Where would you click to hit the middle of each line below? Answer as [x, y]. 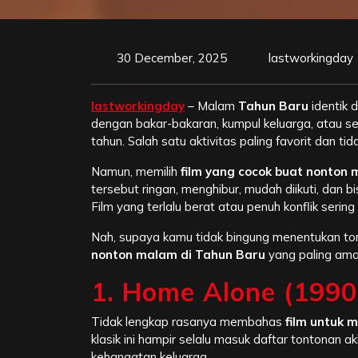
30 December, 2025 [172, 58]
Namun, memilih [136, 172]
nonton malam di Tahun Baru [178, 255]
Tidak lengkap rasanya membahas [188, 322]
